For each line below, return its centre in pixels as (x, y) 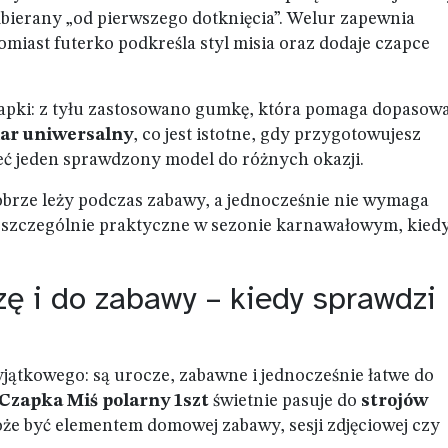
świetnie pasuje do (285, 401)
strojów (394, 401)
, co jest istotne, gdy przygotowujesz (277, 135)
